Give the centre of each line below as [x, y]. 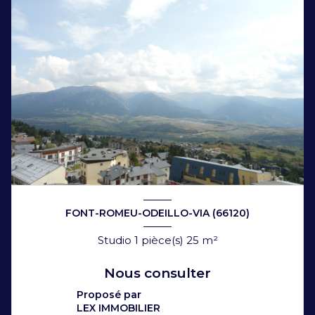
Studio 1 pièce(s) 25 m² [210, 240]
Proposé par [109, 294]
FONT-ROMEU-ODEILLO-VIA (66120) [157, 213]
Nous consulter [157, 273]
